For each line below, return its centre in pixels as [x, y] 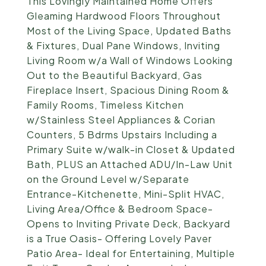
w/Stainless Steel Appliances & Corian [121, 120]
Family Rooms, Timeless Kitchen [105, 105]
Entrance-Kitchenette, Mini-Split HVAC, [126, 194]
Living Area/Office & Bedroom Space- [120, 209]
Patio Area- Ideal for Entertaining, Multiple [131, 253]
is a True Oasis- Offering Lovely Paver [119, 238]
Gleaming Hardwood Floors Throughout [124, 16]
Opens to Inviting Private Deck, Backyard [129, 224]
